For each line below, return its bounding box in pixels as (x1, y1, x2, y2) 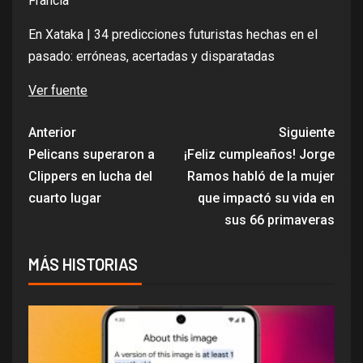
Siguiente (279, 125, 335, 141)
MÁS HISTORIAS (28, 254, 138, 275)
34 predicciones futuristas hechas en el (94, 27, 318, 43)
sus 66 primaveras (224, 212, 335, 228)
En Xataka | (28, 27, 94, 43)
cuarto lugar (28, 190, 101, 207)
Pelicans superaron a (28, 147, 155, 163)
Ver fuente (28, 83, 88, 99)
